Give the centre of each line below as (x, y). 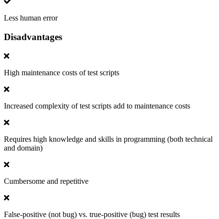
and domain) (23, 148)
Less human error (31, 18)
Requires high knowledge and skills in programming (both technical (108, 139)
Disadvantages (33, 37)
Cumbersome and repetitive (46, 181)
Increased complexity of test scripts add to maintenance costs (97, 106)
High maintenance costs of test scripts (62, 72)
